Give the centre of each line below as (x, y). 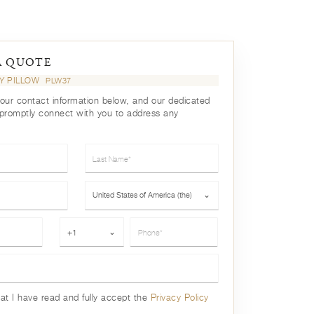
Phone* (76, 225)
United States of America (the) (142, 195)
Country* (106, 187)
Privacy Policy (179, 298)
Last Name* (112, 151)
